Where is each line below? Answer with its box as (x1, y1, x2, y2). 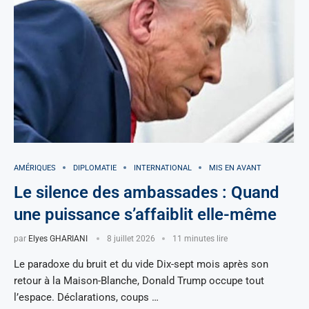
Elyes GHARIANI (28, 233, 88, 243)
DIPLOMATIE (73, 163, 117, 172)
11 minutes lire (172, 233, 228, 243)
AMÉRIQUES (14, 163, 56, 172)
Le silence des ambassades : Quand (14, 182, 279, 202)
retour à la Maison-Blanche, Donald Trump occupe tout (14, 274, 264, 287)
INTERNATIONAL (134, 163, 192, 172)
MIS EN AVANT (209, 163, 261, 172)
